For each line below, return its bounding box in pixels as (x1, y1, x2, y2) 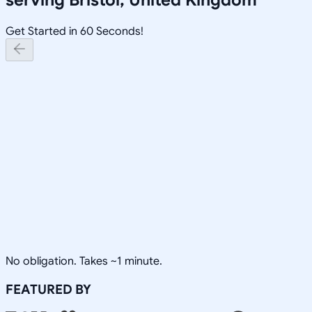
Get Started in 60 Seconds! (6, 24, 143, 38)
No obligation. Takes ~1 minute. (6, 253, 162, 268)
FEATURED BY (6, 281, 91, 297)
